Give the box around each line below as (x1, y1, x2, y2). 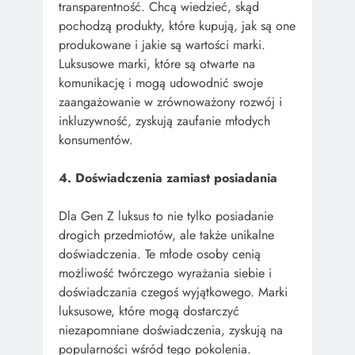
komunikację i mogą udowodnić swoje (59, 73, 263, 92)
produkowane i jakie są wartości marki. (59, 35, 265, 54)
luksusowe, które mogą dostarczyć (59, 301, 239, 320)
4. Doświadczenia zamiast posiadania (59, 168, 277, 187)
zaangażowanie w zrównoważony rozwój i (59, 92, 282, 111)
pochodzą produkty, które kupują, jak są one (59, 16, 296, 35)
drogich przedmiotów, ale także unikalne (59, 225, 274, 244)
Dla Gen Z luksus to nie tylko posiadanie (59, 206, 273, 225)
